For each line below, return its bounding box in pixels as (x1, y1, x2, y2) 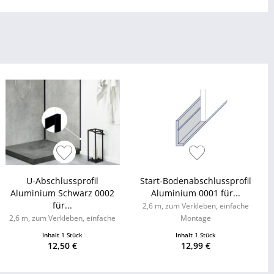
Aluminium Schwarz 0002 (10, 187, 115, 199)
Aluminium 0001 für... (150, 187, 240, 199)
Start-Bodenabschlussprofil (139, 175, 251, 187)
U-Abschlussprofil (26, 175, 99, 187)
